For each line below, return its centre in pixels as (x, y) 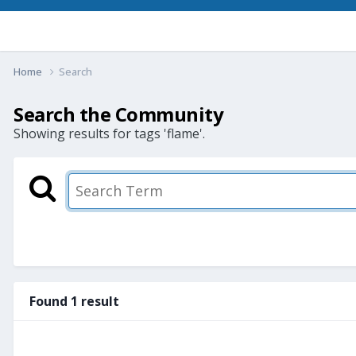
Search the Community (119, 114)
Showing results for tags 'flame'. (109, 133)
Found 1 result (74, 301)
